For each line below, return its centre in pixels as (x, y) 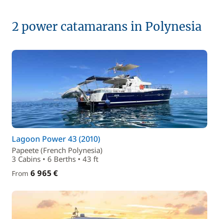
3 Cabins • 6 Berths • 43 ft (55, 159)
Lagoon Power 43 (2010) (56, 139)
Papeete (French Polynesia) (57, 150)
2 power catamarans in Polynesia (107, 27)
